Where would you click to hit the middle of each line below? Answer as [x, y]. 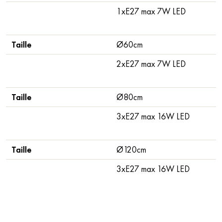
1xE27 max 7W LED [151, 11]
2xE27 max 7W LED [151, 64]
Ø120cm [132, 149]
